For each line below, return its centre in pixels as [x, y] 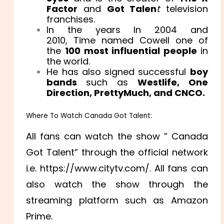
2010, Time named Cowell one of [127, 40]
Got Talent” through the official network [117, 152]
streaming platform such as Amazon [117, 200]
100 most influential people [133, 51]
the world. [68, 61]
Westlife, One [172, 82]
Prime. [41, 216]
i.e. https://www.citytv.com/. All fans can [117, 168]
